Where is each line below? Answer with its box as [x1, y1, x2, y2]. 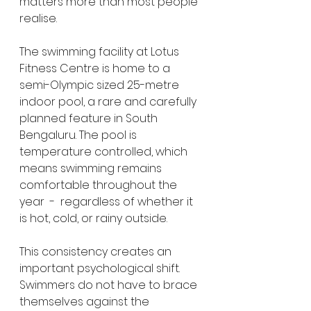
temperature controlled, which [19, 144, 190, 160]
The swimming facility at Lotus [19, 44, 182, 60]
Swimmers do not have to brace [19, 277, 200, 293]
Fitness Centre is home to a [19, 60, 173, 76]
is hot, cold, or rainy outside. [19, 210, 167, 226]
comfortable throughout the [19, 177, 180, 193]
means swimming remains [19, 160, 165, 176]
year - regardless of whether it [19, 194, 196, 210]
